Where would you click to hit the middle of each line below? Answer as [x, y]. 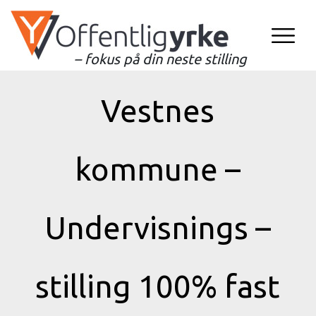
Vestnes [158, 110]
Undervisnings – [158, 227]
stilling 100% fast [158, 286]
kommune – [158, 169]
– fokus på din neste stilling [160, 59]
